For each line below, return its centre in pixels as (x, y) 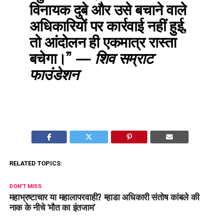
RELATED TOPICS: (36, 163)
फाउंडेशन (54, 73)
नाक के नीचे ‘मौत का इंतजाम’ (52, 206)
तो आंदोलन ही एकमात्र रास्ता (103, 41)
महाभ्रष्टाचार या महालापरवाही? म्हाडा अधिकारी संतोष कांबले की (104, 196)
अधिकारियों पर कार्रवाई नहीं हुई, (108, 25)
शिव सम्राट (124, 57)
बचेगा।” (51, 57)
